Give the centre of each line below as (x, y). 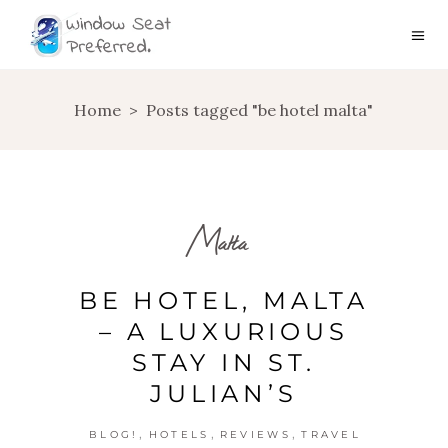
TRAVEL (331, 434)
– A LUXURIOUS (224, 331)
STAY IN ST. (224, 362)
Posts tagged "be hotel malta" (259, 110)
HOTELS (179, 434)
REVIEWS (255, 434)
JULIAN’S (224, 393)
